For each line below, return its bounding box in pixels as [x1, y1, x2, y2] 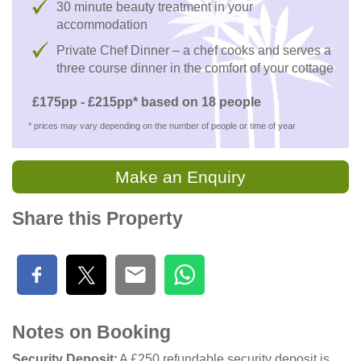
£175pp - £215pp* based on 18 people [32, 94, 261, 109]
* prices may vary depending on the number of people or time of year [28, 120, 296, 131]
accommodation [56, 17, 147, 31]
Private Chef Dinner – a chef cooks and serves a [56, 43, 331, 57]
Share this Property [12, 208, 183, 229]
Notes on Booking [12, 322, 171, 342]
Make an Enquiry [115, 167, 246, 186]
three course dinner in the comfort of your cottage [56, 60, 334, 75]
